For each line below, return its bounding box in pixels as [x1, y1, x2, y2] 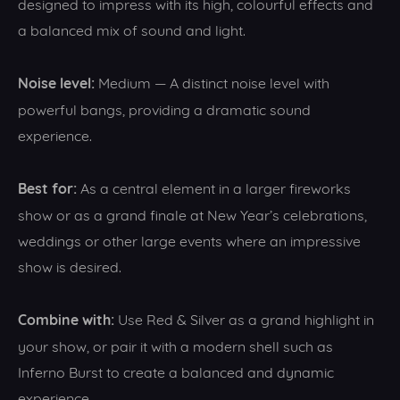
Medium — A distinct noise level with [95, 71, 329, 91]
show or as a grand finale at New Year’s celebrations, [18, 204, 367, 223]
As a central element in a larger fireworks [77, 177, 351, 196]
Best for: [18, 176, 77, 198]
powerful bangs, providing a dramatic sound [18, 98, 311, 118]
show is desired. [18, 255, 121, 275]
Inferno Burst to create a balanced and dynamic [18, 361, 334, 380]
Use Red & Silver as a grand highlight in [114, 308, 374, 328]
